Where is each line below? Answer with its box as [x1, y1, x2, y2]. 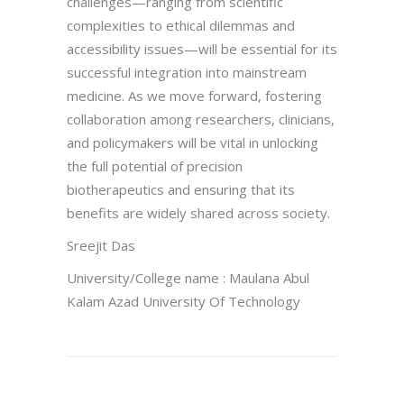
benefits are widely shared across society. [67, 203, 330, 222]
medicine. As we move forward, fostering [67, 86, 322, 105]
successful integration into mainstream [67, 62, 307, 81]
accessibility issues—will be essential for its [67, 39, 337, 58]
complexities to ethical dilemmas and [67, 15, 295, 34]
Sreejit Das [67, 235, 135, 254]
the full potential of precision [67, 156, 243, 175]
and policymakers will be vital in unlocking [67, 133, 318, 151]
